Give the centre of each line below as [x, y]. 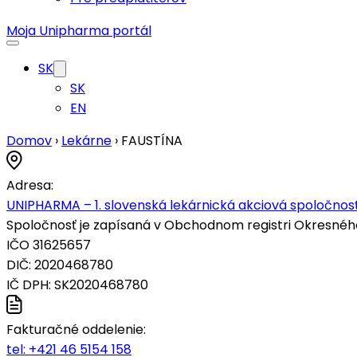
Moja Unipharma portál [79, 31]
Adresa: [30, 185]
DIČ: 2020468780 [60, 265]
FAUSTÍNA [152, 141]
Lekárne [86, 141]
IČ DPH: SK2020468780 [77, 285]
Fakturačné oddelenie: [76, 330]
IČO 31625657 [49, 245]
